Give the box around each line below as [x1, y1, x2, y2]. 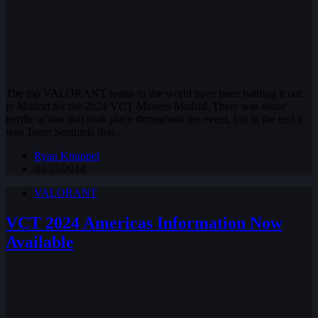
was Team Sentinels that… [6, 126, 125, 138]
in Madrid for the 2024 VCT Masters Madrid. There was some [6, 100, 285, 113]
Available [6, 233, 74, 252]
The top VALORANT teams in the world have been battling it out [6, 87, 302, 100]
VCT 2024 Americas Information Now [6, 214, 283, 233]
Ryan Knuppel [34, 150, 99, 163]
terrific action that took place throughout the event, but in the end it [6, 113, 303, 126]
